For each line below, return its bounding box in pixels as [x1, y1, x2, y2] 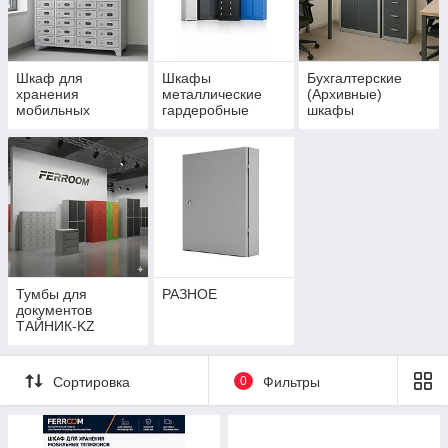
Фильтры [262, 373, 320, 390]
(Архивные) [307, 86, 383, 103]
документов [16, 302, 92, 319]
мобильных [16, 102, 90, 119]
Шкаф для [16, 70, 83, 87]
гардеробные [161, 102, 249, 119]
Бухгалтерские [307, 70, 403, 87]
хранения [16, 86, 79, 103]
